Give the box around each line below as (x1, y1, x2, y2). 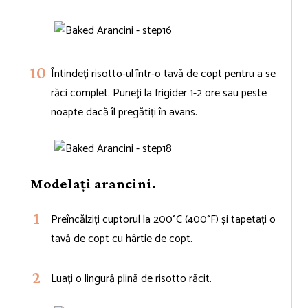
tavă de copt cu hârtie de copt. (51, 229, 192, 248)
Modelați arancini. (30, 175, 156, 192)
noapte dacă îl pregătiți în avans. (51, 102, 197, 122)
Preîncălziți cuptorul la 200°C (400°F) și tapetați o (51, 210, 276, 229)
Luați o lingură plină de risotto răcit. (51, 269, 212, 288)
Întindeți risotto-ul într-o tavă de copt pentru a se (51, 64, 276, 83)
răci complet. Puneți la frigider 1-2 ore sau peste (51, 83, 267, 102)
